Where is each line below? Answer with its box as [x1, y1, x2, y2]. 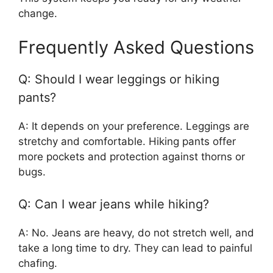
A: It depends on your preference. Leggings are [18, 119, 249, 132]
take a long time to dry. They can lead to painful [18, 242, 252, 254]
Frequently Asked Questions [18, 36, 254, 58]
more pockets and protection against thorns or [18, 150, 245, 163]
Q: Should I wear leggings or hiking [18, 71, 219, 87]
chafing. [18, 257, 57, 269]
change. [18, 7, 57, 19]
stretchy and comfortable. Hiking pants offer [18, 135, 236, 147]
